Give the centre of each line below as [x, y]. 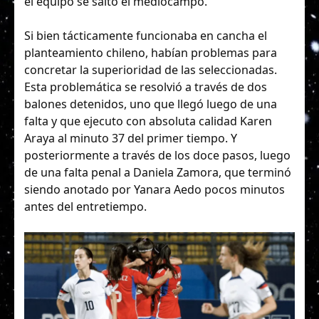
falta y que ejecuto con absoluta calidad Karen [148, 121]
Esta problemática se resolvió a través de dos [146, 87]
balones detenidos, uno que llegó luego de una [151, 104]
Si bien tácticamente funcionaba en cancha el [146, 35]
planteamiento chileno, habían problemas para [151, 52]
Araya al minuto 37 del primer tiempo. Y [131, 138]
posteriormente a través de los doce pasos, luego [157, 155]
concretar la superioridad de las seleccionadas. [151, 69]
